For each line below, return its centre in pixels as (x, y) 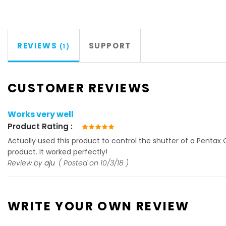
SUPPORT (110, 46)
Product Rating (38, 126)
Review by (26, 163)
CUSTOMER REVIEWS (79, 88)
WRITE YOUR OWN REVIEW (99, 206)
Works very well (41, 114)
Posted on (82, 163)
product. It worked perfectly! (58, 152)
